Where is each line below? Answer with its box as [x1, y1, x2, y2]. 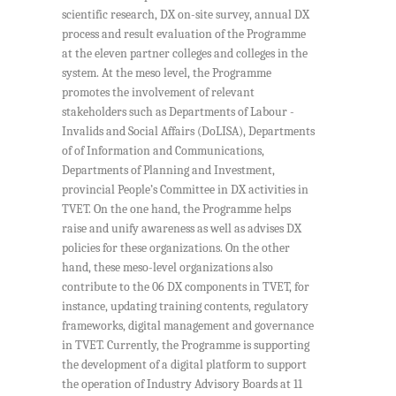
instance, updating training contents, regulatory [62, 300, 308, 314]
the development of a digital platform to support [62, 358, 307, 372]
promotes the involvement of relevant [62, 86, 255, 100]
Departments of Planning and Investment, [62, 164, 275, 178]
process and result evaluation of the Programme [62, 27, 306, 42]
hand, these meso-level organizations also [62, 261, 273, 275]
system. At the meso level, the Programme [62, 66, 271, 80]
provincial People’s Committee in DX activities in [62, 183, 308, 197]
